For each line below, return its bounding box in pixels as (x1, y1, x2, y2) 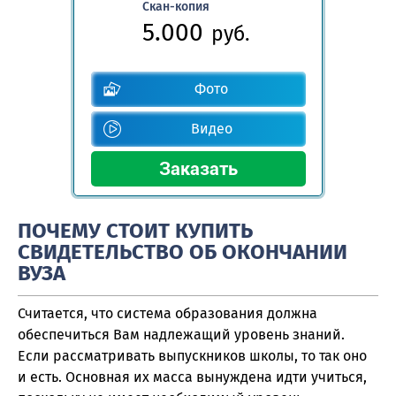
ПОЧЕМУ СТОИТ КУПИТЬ (18, 218, 253, 244)
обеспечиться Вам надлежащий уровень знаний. (18, 325, 345, 343)
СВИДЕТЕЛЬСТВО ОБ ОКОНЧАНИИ (18, 240, 347, 265)
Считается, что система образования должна (18, 304, 317, 322)
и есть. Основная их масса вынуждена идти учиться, (18, 368, 367, 385)
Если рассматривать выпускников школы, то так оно (18, 346, 367, 364)
